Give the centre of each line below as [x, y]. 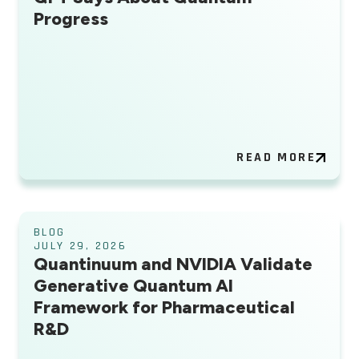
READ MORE [276, 158]
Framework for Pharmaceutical [164, 308]
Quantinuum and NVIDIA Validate [173, 264]
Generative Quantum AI [133, 286]
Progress [71, 19]
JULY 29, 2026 [81, 246]
